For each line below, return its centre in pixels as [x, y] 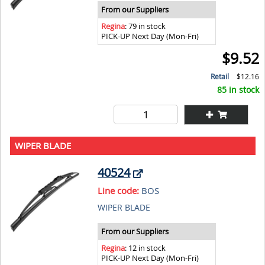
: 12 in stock [146, 248]
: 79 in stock [146, 26]
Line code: [119, 190]
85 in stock [238, 89]
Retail [220, 76]
